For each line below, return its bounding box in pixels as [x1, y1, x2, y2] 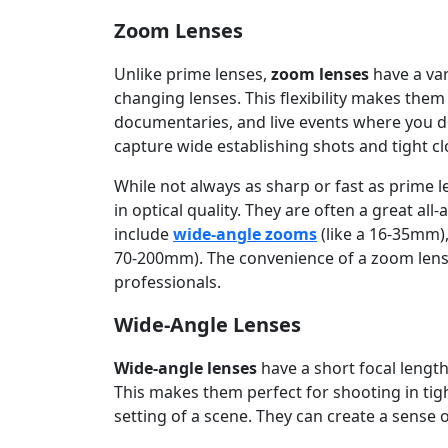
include [114, 223, 173, 246]
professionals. [114, 271, 221, 294]
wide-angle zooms [173, 223, 317, 246]
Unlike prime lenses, [114, 63, 271, 86]
